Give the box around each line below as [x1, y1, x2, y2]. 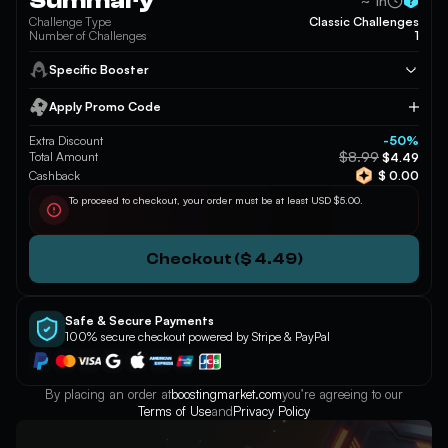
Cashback [29, 167, 80, 183]
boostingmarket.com [171, 386, 282, 402]
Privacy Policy [233, 403, 310, 419]
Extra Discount [29, 133, 103, 148]
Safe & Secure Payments [65, 313, 215, 328]
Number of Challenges [29, 28, 147, 43]
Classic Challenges [309, 14, 419, 29]
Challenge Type [29, 14, 111, 29]
